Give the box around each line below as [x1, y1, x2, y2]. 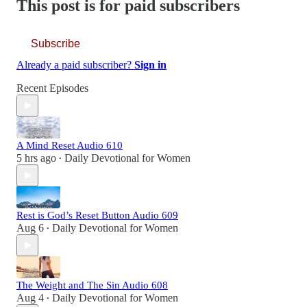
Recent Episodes [16, 82, 88, 95]
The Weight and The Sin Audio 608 [16, 280, 168, 291]
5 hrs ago [16, 152, 56, 164]
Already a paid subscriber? [16, 59, 134, 71]
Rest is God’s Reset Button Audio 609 [16, 210, 178, 221]
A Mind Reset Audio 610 [16, 140, 123, 151]
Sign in [134, 59, 167, 71]
